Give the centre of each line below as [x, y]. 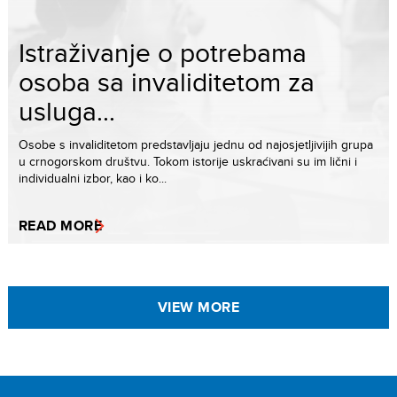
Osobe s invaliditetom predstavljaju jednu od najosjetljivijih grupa [196, 145]
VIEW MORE [198, 307]
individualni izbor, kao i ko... [93, 179]
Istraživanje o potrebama [163, 53]
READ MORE [61, 226]
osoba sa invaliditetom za [167, 82]
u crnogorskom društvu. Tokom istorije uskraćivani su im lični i [188, 162]
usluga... [67, 111]
